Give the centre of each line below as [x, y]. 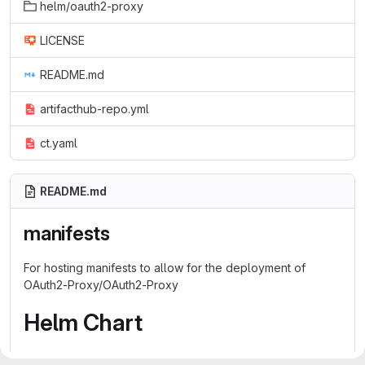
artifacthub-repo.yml [95, 109]
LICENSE [62, 40]
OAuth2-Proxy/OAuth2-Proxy [101, 285]
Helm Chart [83, 323]
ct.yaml [59, 143]
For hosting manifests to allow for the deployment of [165, 268]
